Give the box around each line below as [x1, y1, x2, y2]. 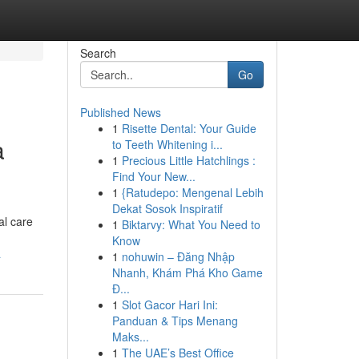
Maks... [111, 329, 149, 345]
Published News [79, 104, 161, 120]
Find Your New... [111, 168, 196, 184]
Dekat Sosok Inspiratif [111, 200, 223, 216]
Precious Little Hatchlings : [121, 152, 256, 168]
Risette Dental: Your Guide [121, 120, 256, 136]
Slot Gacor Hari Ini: [121, 296, 218, 313]
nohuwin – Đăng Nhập [121, 248, 235, 264]
